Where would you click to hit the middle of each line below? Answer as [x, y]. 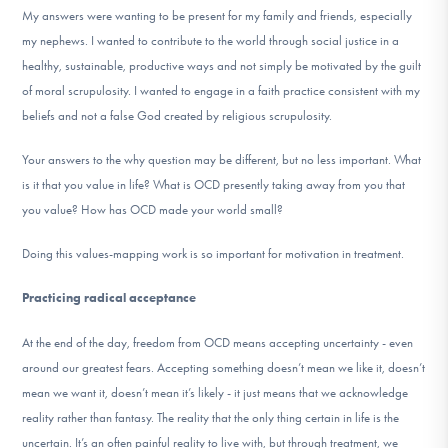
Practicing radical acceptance [111, 298]
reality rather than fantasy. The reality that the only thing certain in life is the [211, 417]
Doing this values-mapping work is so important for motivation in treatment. [213, 254]
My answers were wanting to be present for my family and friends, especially [217, 15]
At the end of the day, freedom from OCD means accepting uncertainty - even [218, 342]
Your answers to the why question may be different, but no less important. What [222, 160]
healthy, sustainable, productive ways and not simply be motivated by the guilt [222, 65]
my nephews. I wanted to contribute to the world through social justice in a [211, 40]
